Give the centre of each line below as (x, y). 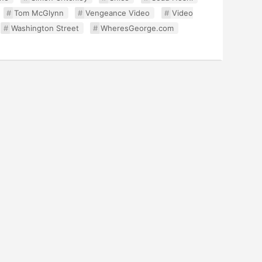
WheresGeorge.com (137, 28)
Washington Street (45, 28)
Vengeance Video (118, 13)
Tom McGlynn (39, 13)
